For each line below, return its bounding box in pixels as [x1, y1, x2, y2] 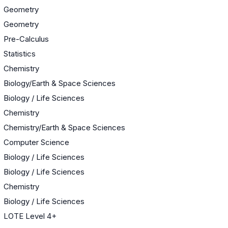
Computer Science [4, 137, 69, 147]
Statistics [4, 48, 36, 59]
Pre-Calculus [4, 34, 49, 44]
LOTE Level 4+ [4, 211, 56, 221]
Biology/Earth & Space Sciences [4, 78, 116, 88]
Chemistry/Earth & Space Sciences [4, 122, 125, 132]
